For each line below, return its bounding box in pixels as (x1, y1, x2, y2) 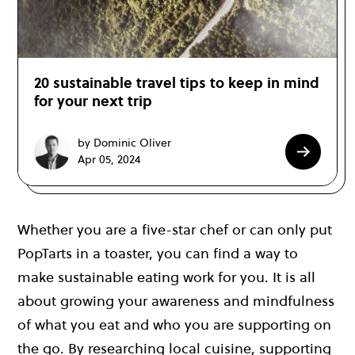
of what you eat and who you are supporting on (17, 314, 331, 334)
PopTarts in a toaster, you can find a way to (17, 242, 298, 263)
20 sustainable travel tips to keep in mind (34, 72, 319, 93)
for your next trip (34, 90, 152, 111)
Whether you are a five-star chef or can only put (17, 219, 332, 239)
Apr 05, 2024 (78, 151, 141, 168)
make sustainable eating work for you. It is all (17, 266, 315, 287)
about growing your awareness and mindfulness (17, 290, 334, 311)
